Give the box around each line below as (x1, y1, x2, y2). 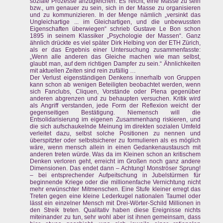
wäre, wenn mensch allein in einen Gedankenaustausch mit (30, 144, 201, 151)
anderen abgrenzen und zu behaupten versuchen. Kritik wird (30, 95, 201, 103)
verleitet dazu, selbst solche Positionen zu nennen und (30, 130, 201, 137)
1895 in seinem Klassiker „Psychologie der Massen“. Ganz (30, 32, 201, 40)
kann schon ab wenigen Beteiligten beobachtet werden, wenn (30, 81, 201, 89)
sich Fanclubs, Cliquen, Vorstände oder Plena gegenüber (30, 88, 201, 96)
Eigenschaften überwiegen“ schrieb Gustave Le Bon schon (30, 25, 201, 33)
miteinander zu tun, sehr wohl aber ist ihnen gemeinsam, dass (30, 214, 201, 221)
